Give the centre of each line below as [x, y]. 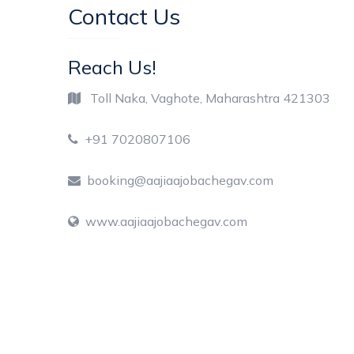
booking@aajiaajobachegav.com [177, 181]
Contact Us [124, 17]
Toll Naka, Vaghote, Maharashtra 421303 [205, 98]
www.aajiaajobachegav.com [163, 222]
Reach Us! [112, 68]
